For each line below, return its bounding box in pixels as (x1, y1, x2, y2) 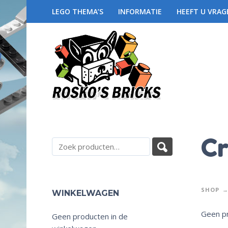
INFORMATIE (118, 7, 162, 16)
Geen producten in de (52, 211, 128, 221)
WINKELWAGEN (52, 188, 119, 198)
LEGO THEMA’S (52, 7, 103, 16)
